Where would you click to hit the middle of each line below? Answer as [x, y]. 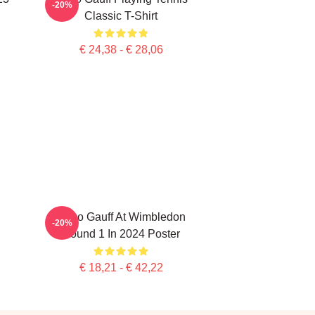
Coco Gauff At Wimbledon [121, 217]
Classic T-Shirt [121, 16]
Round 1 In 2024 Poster [121, 234]
